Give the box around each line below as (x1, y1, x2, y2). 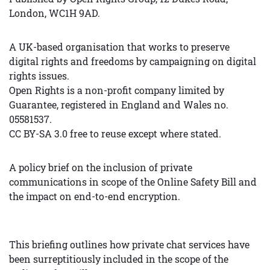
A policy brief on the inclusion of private (9, 161, 192, 174)
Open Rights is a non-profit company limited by (9, 84, 224, 96)
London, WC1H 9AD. (9, 7, 100, 19)
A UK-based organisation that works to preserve (9, 40, 230, 53)
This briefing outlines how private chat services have (9, 238, 250, 251)
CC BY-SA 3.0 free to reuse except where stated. (9, 127, 221, 140)
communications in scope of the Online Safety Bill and (9, 175, 257, 188)
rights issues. (9, 69, 69, 82)
